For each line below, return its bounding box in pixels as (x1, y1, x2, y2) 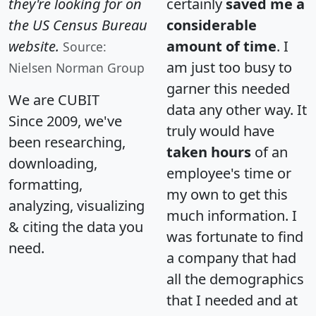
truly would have (166, 121, 274, 141)
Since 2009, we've (8, 111, 122, 131)
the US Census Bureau (8, 16, 147, 35)
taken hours (166, 142, 251, 162)
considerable (166, 16, 257, 35)
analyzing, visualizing (8, 196, 145, 216)
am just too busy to (166, 58, 292, 78)
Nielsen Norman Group (8, 59, 145, 77)
